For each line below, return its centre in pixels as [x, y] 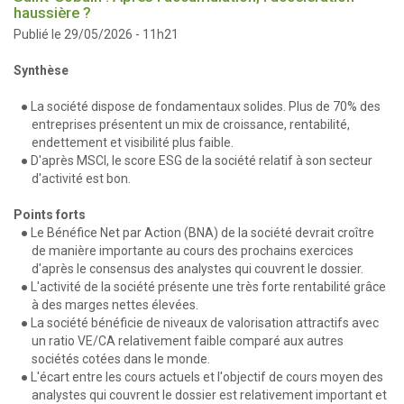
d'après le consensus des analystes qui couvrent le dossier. [197, 269]
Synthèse [41, 70]
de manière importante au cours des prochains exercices [193, 251]
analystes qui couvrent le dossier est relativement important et [209, 395]
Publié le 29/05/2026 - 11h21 [96, 34]
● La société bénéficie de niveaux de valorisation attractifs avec [200, 323]
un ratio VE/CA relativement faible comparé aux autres [188, 341]
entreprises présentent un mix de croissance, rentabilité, [191, 124]
